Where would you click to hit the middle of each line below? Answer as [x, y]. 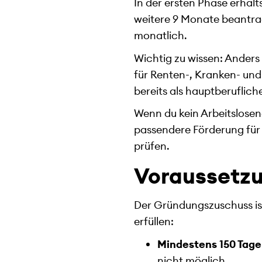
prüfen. [152, 146]
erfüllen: [154, 221]
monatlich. [161, 36]
